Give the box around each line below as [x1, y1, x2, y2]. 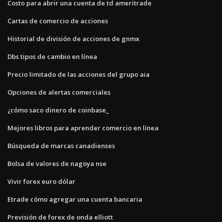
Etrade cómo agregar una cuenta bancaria [7, 194, 142, 204]
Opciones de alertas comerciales [7, 87, 111, 97]
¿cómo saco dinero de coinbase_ [7, 105, 109, 114]
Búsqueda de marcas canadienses [7, 141, 115, 150]
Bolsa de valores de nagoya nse [7, 159, 107, 168]
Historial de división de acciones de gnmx [7, 34, 139, 43]
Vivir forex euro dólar [7, 176, 75, 186]
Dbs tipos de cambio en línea [7, 52, 97, 61]
